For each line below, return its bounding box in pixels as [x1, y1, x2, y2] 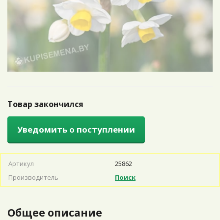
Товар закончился [7, 99, 83, 110]
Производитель [8, 173, 58, 182]
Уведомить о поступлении [17, 124, 135, 135]
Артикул [8, 159, 34, 168]
